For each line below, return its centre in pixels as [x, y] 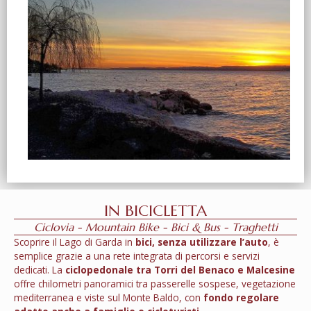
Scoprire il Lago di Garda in [75, 242]
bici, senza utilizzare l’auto [202, 242]
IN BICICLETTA [155, 211]
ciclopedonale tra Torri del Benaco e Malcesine [180, 270]
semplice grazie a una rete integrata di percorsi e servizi [137, 256]
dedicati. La [40, 270]
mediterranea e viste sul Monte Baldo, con [109, 298]
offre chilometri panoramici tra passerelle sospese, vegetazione [155, 284]
